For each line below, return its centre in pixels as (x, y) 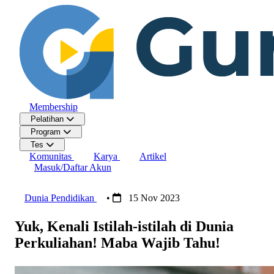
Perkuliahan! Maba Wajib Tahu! (117, 243)
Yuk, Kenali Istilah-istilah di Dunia (124, 226)
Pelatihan (48, 119)
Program (47, 132)
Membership (54, 107)
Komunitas (52, 156)
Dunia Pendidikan (61, 198)
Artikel (153, 156)
